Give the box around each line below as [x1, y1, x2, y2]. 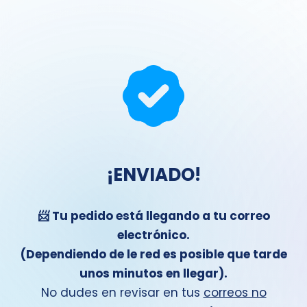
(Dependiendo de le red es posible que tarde [20, 246, 287, 262]
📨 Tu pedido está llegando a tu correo [37, 208, 270, 224]
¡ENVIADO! [106, 162, 201, 187]
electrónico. [117, 227, 190, 243]
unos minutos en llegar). [79, 265, 228, 282]
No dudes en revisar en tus [40, 284, 204, 301]
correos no [203, 284, 267, 301]
